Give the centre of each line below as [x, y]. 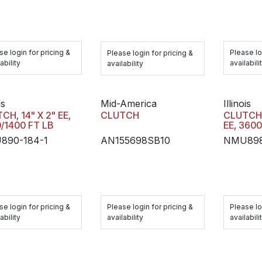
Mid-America [129, 104]
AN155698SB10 [136, 141]
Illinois [237, 104]
